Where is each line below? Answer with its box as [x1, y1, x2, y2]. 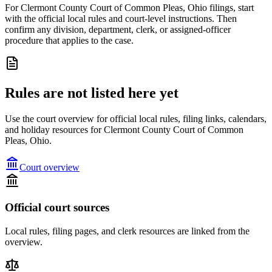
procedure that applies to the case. [5, 35, 134, 46]
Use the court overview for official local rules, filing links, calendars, [5, 113, 267, 124]
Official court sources [5, 201, 109, 214]
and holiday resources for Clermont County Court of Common [5, 124, 243, 135]
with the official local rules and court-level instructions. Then [5, 13, 237, 24]
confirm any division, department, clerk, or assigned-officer [5, 24, 231, 35]
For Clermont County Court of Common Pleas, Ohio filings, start [5, 2, 254, 13]
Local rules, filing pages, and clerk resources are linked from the [5, 226, 250, 237]
